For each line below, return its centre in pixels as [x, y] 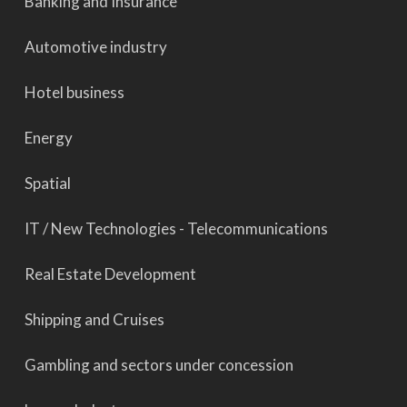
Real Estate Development [110, 274]
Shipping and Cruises [94, 319]
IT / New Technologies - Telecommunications [176, 228]
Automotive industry [95, 47]
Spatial [47, 183]
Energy [48, 138]
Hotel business [74, 92]
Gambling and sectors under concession [159, 365]
